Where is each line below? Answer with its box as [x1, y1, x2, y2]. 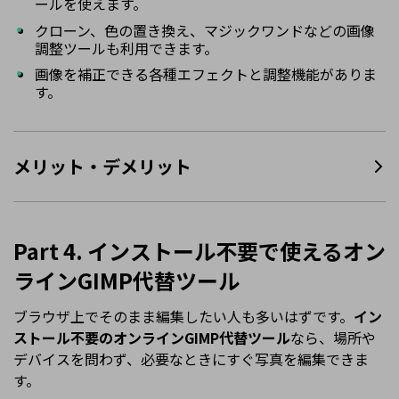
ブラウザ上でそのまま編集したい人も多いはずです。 [13, 305, 354, 328]
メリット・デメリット [13, 153, 191, 180]
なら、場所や [290, 327, 376, 349]
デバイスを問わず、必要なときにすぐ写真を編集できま [13, 348, 369, 370]
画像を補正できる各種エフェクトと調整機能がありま [35, 63, 377, 85]
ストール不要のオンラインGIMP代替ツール [13, 327, 290, 349]
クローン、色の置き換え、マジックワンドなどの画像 [35, 19, 375, 41]
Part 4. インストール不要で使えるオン [13, 235, 386, 267]
